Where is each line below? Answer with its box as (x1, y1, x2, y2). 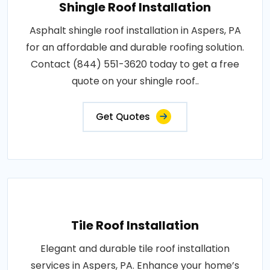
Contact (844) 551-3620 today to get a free (31, 57, 239, 71)
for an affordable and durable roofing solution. (26, 40, 244, 54)
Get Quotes (96, 110, 150, 123)
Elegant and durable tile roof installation (40, 241, 230, 256)
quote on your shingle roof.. (71, 74, 199, 88)
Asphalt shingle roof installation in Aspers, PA (29, 23, 241, 37)
